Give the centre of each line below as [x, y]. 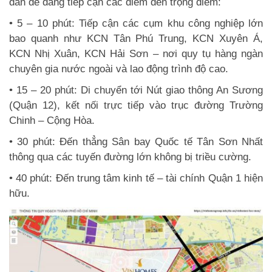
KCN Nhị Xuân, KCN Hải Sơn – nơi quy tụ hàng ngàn [136, 53]
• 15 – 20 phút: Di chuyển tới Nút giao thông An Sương [136, 90]
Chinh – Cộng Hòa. [52, 120]
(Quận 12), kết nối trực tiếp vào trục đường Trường [136, 105]
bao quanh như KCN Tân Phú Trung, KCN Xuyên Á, [136, 38]
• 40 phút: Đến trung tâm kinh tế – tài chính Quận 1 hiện [136, 178]
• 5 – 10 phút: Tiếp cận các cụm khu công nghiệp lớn [136, 23]
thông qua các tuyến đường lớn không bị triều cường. [130, 157]
